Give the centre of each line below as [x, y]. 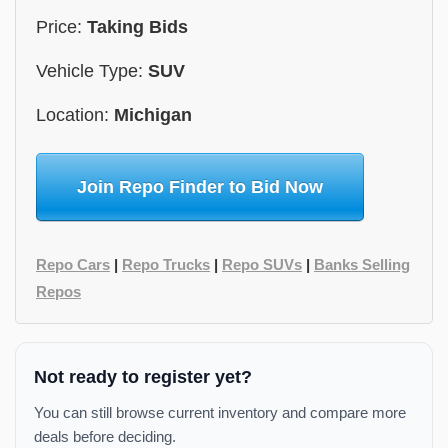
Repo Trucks [166, 264]
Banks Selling [362, 264]
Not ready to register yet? [143, 377]
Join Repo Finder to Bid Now [200, 187]
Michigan [153, 115]
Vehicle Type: [92, 71]
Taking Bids [137, 27]
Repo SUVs [262, 264]
